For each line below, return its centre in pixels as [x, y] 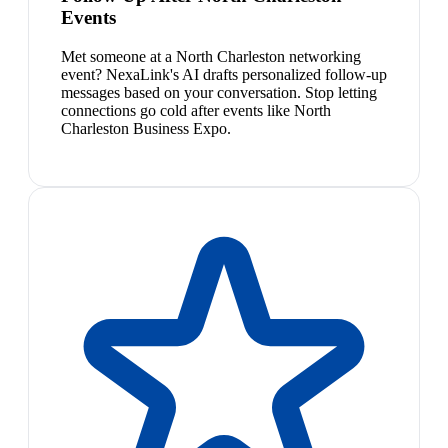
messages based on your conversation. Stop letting [219, 92]
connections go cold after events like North [196, 110]
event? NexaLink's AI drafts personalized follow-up [224, 74]
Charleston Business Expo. [146, 128]
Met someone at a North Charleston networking [211, 56]
